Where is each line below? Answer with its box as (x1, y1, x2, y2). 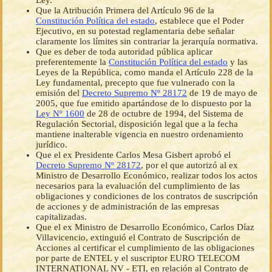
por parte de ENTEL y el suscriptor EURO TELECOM (36, 253, 240, 263)
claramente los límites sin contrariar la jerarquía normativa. (36, 36, 258, 47)
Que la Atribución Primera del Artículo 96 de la (36, 5, 214, 16)
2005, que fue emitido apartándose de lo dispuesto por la (36, 98, 251, 109)
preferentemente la (36, 57, 109, 67)
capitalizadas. (36, 212, 87, 222)
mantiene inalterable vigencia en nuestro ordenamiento (36, 129, 243, 140)
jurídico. (36, 140, 67, 150)
